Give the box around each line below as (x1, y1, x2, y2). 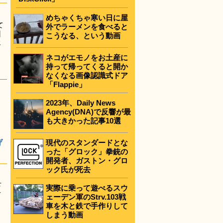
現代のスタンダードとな (46, 138, 128, 147)
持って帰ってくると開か (46, 62, 128, 71)
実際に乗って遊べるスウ (46, 183, 128, 192)
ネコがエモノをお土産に (46, 53, 128, 62)
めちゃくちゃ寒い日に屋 (46, 13, 128, 22)
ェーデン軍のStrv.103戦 (46, 192, 126, 201)
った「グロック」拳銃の (46, 147, 128, 156)
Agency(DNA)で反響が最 (46, 107, 131, 116)
